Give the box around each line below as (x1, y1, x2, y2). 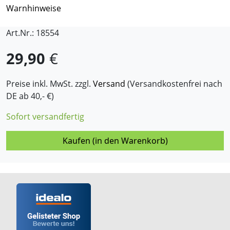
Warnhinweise (6, 3, 61, 14)
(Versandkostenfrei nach (125, 78, 222, 90)
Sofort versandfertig (6, 111, 84, 123)
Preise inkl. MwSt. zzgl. (6, 78, 93, 90)
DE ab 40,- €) (6, 90, 54, 102)
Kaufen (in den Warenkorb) (62, 135, 168, 147)
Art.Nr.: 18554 (6, 27, 59, 39)
